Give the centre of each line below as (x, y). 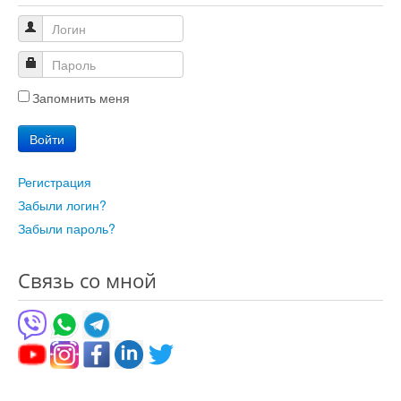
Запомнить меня (81, 98)
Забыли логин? (62, 205)
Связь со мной (87, 281)
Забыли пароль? (67, 229)
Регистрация (55, 182)
